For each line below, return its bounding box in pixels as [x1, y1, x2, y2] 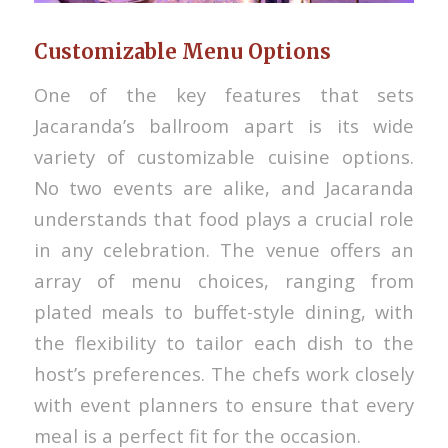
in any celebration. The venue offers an [33, 236, 415, 262]
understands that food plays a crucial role [33, 205, 415, 231]
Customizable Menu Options [33, 39, 331, 65]
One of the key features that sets [33, 81, 415, 107]
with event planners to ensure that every [33, 391, 415, 417]
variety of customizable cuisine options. [33, 143, 415, 169]
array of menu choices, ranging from [33, 267, 415, 293]
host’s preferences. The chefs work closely [33, 360, 415, 386]
